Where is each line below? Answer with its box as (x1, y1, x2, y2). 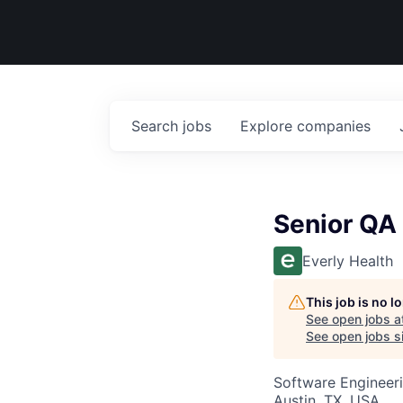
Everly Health (302, 252, 393, 270)
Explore (240, 117, 297, 135)
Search (131, 117, 183, 135)
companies (297, 117, 371, 135)
